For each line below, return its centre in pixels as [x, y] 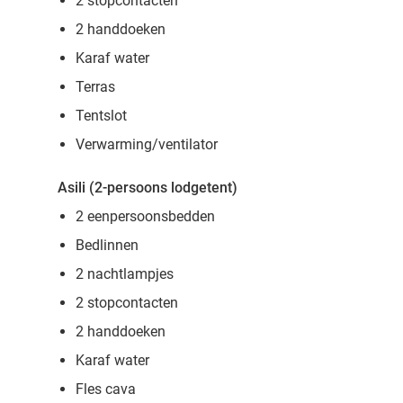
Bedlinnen [107, 245]
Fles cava [106, 389]
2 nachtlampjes [125, 274]
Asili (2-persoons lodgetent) [148, 188]
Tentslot [101, 116]
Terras [95, 87]
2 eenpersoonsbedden [145, 216]
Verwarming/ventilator [147, 144]
